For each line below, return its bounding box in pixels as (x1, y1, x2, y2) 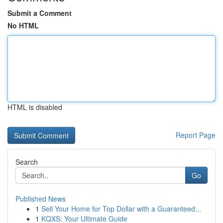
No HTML (7, 20, 39, 30)
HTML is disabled (7, 102, 62, 112)
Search (15, 157, 38, 167)
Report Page (176, 130, 216, 140)
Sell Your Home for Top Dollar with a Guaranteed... (41, 204, 201, 214)
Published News (15, 194, 66, 204)
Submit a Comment (7, 8, 72, 18)
